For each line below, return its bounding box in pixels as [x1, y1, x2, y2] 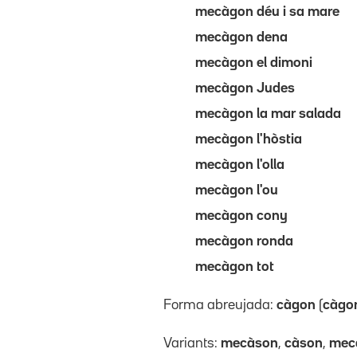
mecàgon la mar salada [195, 107, 344, 120]
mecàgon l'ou [195, 183, 281, 197]
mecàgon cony [195, 209, 291, 222]
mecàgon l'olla [195, 158, 288, 171]
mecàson [221, 336, 278, 350]
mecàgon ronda [195, 234, 296, 248]
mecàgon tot [195, 260, 277, 273]
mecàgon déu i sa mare [195, 5, 343, 18]
